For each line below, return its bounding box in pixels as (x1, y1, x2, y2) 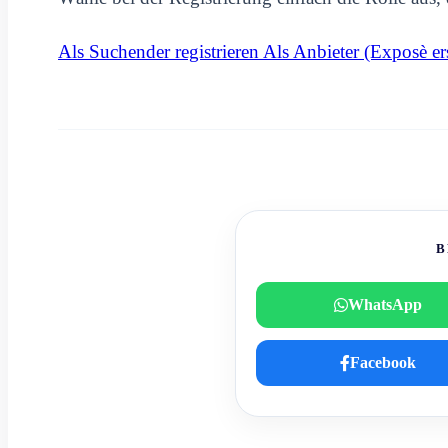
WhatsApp (348, 295, 422, 313)
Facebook (350, 353, 416, 371)
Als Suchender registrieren (58, 40, 263, 62)
